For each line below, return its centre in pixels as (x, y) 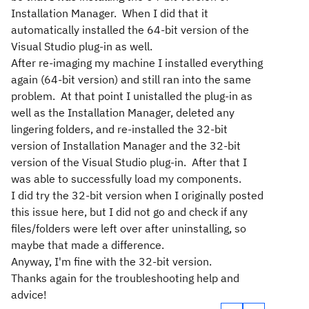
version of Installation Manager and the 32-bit (126, 146)
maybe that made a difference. (88, 245)
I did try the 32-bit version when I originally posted (137, 195)
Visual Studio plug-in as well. (82, 46)
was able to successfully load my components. (126, 179)
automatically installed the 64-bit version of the (130, 30)
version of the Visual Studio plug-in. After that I (129, 162)
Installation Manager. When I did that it (110, 13)
